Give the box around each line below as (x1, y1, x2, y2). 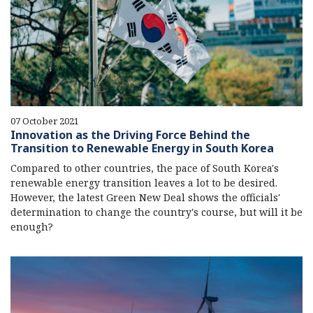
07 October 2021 (10, 115, 79, 128)
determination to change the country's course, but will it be (10, 205, 303, 219)
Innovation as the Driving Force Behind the (10, 127, 250, 143)
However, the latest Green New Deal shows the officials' (10, 191, 280, 205)
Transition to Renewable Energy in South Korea (10, 140, 274, 156)
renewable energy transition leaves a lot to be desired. (10, 176, 277, 190)
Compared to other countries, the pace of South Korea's (10, 161, 279, 175)
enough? (10, 220, 53, 234)
